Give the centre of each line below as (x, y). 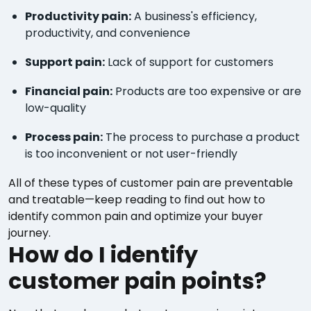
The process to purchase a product (201, 137)
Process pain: (64, 137)
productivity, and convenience (108, 33)
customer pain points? (137, 281)
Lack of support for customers (189, 62)
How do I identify (103, 255)
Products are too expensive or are (207, 92)
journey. (30, 233)
